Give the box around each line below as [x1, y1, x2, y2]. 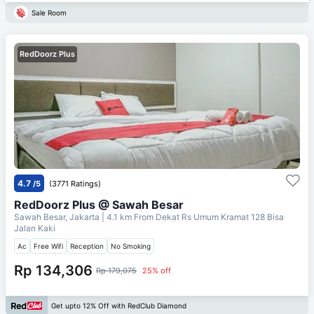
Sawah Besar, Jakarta [14, 211, 102, 222]
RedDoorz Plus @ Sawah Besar [14, 197, 184, 212]
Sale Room [32, 8, 67, 17]
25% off [142, 265, 171, 275]
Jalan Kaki [14, 222, 55, 233]
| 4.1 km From [102, 211, 153, 222]
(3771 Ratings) [49, 178, 101, 189]
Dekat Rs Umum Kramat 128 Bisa [156, 211, 284, 222]
